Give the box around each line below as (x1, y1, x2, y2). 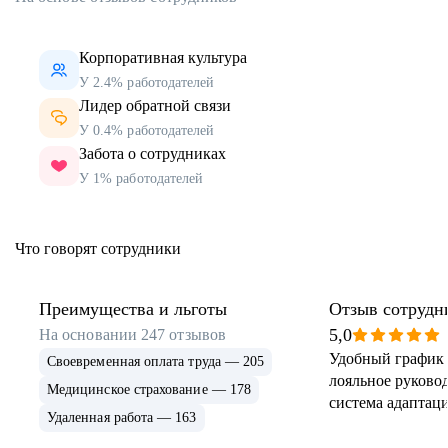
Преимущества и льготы (39, 299, 227, 320)
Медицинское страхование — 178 (47, 382, 252, 398)
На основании (39, 326, 142, 344)
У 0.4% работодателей (79, 123, 215, 139)
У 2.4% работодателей (79, 75, 215, 91)
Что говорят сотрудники (15, 240, 181, 258)
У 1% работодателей (79, 171, 204, 187)
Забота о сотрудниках (79, 145, 226, 163)
